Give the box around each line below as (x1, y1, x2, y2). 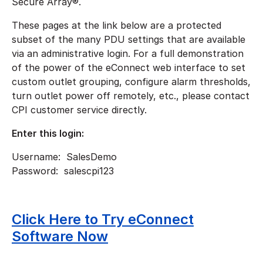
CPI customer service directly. (12, 104, 147, 116)
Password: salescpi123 (12, 165, 114, 177)
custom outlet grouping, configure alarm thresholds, (12, 76, 251, 87)
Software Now (12, 228, 108, 245)
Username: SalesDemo (12, 151, 117, 163)
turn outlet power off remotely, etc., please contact (12, 90, 249, 102)
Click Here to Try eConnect (12, 211, 194, 228)
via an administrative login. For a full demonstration (12, 48, 244, 59)
